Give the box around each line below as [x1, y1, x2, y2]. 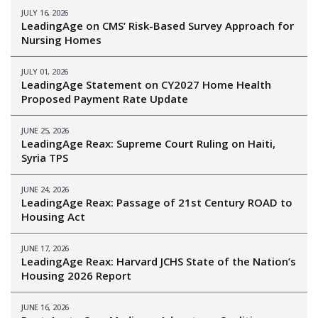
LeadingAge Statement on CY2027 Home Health [21, 77, 271, 92]
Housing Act [21, 209, 85, 224]
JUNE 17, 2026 [21, 243, 70, 254]
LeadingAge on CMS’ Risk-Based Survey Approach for [21, 18, 294, 33]
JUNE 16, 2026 [21, 302, 70, 313]
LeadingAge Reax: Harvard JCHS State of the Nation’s [21, 254, 296, 269]
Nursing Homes [21, 33, 102, 48]
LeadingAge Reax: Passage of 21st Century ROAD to [21, 195, 292, 210]
